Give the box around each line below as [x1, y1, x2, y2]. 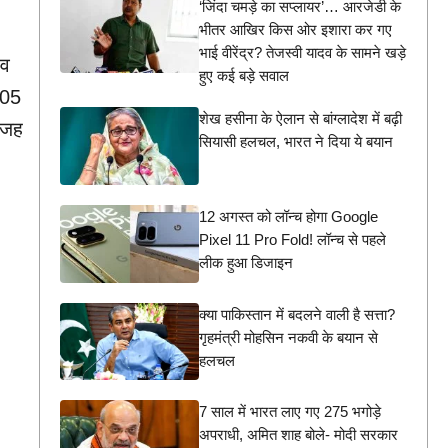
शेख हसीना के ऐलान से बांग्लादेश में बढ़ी [198, 110, 402, 128]
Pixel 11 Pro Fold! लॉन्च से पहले [198, 230, 386, 248]
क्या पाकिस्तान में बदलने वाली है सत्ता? [198, 305, 395, 323]
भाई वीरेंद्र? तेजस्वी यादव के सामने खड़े [198, 44, 406, 62]
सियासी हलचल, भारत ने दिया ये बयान [198, 133, 393, 151]
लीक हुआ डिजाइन [198, 253, 293, 271]
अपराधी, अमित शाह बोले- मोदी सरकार [198, 426, 398, 444]
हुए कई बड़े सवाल [198, 67, 289, 85]
